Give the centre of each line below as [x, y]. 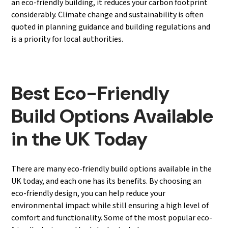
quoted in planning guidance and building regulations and [111, 27]
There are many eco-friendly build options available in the [112, 169]
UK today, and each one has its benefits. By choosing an [107, 181]
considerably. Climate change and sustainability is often [108, 15]
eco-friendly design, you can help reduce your [89, 193]
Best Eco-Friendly [91, 93]
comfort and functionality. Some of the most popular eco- [112, 218]
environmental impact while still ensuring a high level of [110, 206]
